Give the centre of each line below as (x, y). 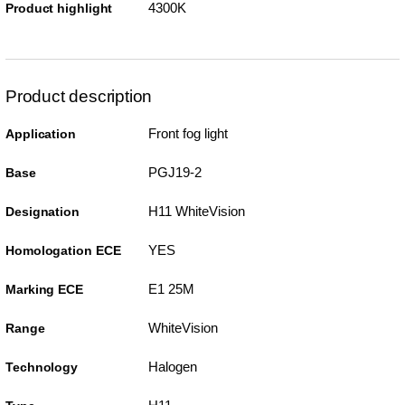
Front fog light (188, 133)
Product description (79, 96)
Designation (42, 211)
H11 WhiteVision (196, 211)
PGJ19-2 (174, 172)
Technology (42, 367)
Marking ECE (44, 289)
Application (41, 133)
